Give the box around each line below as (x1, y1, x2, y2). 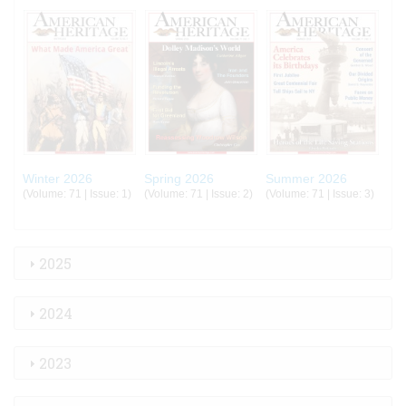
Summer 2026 (265, 171, 347, 187)
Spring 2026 (143, 171, 214, 187)
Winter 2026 (23, 171, 92, 187)
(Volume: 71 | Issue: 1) (23, 188, 131, 201)
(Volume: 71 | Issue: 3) (265, 188, 374, 201)
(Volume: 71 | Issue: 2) (143, 188, 253, 201)
